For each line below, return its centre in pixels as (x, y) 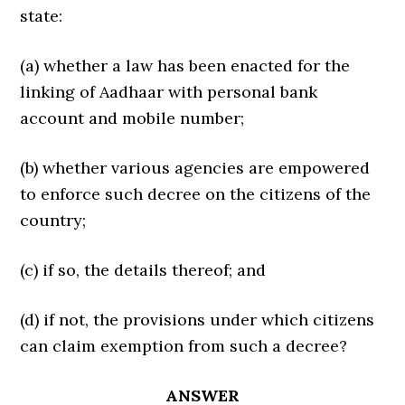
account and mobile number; (132, 118)
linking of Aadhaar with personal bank (169, 92)
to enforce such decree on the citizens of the (196, 194)
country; (53, 220)
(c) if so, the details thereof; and (143, 270)
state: (42, 16)
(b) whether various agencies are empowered (195, 168)
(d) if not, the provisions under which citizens (198, 320)
